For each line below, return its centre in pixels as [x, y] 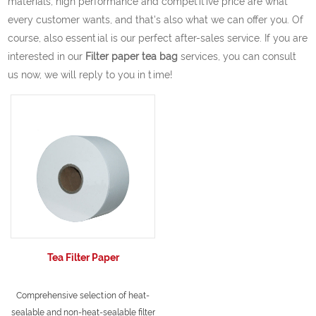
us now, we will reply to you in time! [91, 74]
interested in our [47, 56]
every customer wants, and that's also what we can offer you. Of [156, 19]
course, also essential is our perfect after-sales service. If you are [158, 38]
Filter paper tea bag [132, 56]
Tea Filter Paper [83, 257]
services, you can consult [237, 56]
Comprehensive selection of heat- [83, 295]
